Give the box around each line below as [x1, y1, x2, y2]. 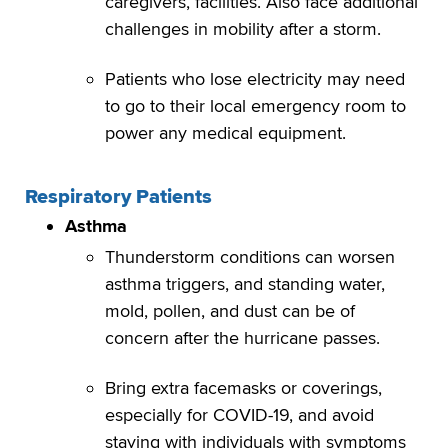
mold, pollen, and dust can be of [105, 300, 355, 323]
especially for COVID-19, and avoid [105, 404, 374, 427]
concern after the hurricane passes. [105, 327, 385, 350]
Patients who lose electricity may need [105, 68, 405, 91]
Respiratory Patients [25, 185, 212, 210]
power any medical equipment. [105, 122, 351, 145]
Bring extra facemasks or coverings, [105, 377, 382, 400]
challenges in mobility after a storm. [105, 18, 386, 41]
